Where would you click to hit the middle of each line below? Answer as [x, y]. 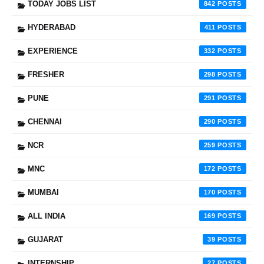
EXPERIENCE [53, 51]
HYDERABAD [52, 27]
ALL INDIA [47, 216]
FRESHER [46, 75]
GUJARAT [45, 240]
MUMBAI [43, 192]
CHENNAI [45, 122]
